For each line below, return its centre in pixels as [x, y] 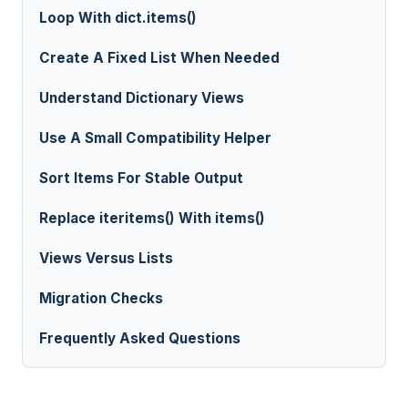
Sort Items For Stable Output [141, 178]
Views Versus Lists [106, 259]
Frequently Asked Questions [140, 339]
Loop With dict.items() [118, 18]
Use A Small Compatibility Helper [155, 138]
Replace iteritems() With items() [152, 219]
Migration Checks [101, 299]
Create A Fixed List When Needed [159, 58]
